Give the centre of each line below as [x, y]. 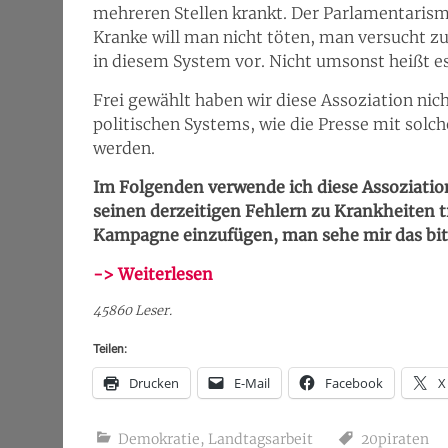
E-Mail [252, 383]
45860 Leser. [132, 310]
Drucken [154, 383]
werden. [124, 148]
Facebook [354, 383]
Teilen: [110, 349]
